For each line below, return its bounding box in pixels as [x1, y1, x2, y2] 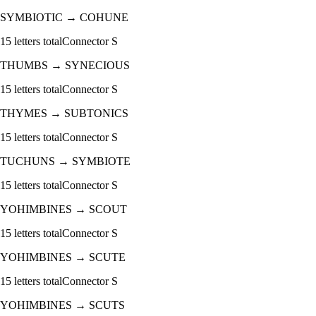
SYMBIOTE [72, 155, 130, 168]
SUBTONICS [64, 107, 128, 120]
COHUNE [80, 11, 128, 24]
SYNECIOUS [65, 59, 130, 72]
